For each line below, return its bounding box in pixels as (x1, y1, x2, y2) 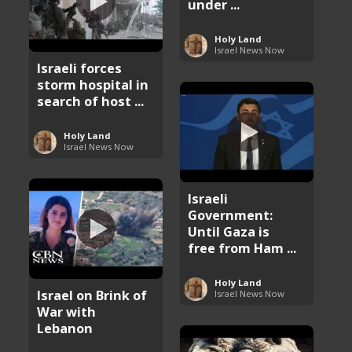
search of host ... (37, 91, 145, 110)
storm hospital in (37, 75, 149, 93)
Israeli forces (37, 58, 123, 77)
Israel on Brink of (37, 285, 148, 304)
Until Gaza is (188, 222, 270, 240)
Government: (188, 205, 273, 224)
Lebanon (37, 318, 93, 337)
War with (37, 302, 97, 321)
